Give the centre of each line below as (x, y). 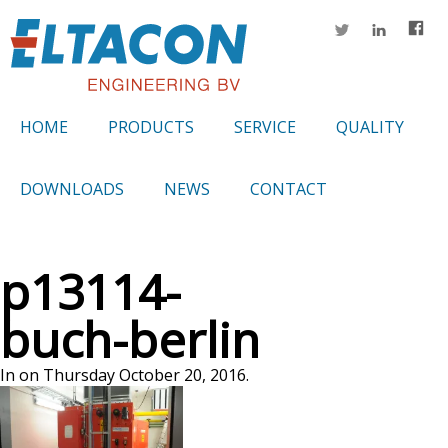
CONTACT (288, 189)
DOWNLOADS (72, 189)
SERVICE (265, 127)
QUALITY (370, 127)
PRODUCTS (151, 127)
